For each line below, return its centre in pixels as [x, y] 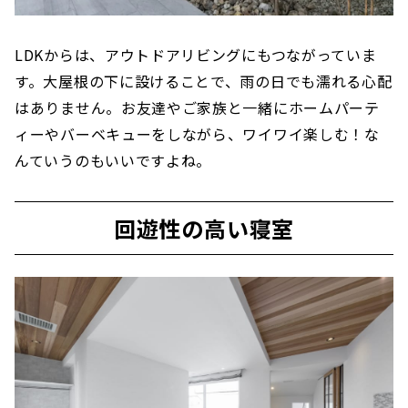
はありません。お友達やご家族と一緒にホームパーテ [197, 107]
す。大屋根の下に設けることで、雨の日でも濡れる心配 [204, 81]
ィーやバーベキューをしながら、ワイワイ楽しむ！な [197, 133]
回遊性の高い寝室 [204, 228]
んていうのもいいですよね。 [113, 160]
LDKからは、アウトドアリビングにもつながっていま [196, 54]
